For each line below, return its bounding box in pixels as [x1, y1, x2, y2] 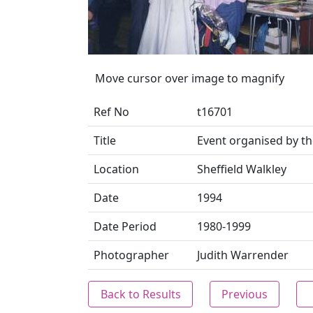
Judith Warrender [197, 247, 289, 263]
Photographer [94, 247, 169, 263]
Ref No [94, 104, 129, 119]
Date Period [94, 219, 156, 234]
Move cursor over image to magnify [95, 71, 284, 86]
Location [94, 161, 139, 177]
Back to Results [100, 286, 181, 302]
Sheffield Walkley [197, 161, 286, 177]
